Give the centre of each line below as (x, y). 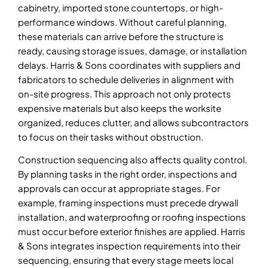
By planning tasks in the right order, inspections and (127, 174)
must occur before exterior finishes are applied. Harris (132, 232)
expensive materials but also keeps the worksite (120, 108)
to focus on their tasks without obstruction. (111, 137)
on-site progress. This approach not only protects (124, 94)
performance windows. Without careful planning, (122, 22)
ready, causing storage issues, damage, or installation (133, 51)
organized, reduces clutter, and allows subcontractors (133, 123)
